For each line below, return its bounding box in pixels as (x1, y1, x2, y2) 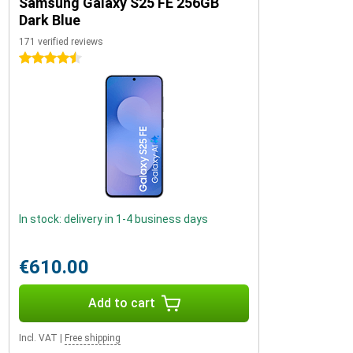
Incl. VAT (19, 333, 58, 344)
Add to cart (87, 295, 155, 310)
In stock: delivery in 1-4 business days (19, 213, 208, 225)
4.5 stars (19, 52, 64, 65)
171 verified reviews (19, 36, 103, 47)
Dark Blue (19, 12, 80, 28)
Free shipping (65, 333, 121, 344)
